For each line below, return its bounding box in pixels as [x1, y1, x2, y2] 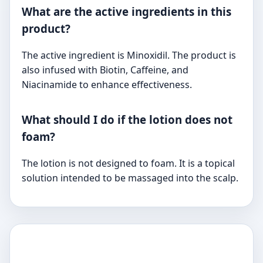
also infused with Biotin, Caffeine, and [22, 63, 188, 76]
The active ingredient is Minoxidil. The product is [22, 48, 236, 62]
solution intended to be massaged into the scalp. [22, 171, 238, 185]
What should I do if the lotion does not [22, 112, 232, 127]
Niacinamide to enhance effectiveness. [22, 77, 192, 91]
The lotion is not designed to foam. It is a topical [22, 157, 235, 170]
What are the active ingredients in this [22, 4, 231, 19]
